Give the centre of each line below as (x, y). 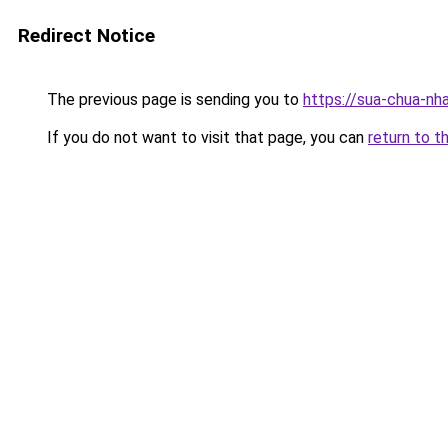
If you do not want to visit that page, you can (205, 137)
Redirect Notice (86, 35)
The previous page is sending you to (173, 99)
